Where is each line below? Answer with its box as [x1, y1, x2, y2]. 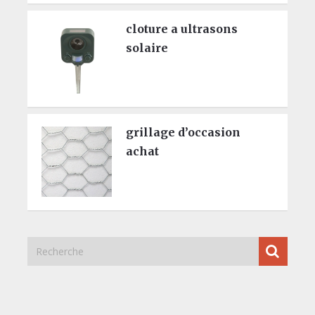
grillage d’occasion [125, 124, 240, 139]
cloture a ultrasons [125, 21, 238, 36]
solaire [125, 40, 168, 55]
